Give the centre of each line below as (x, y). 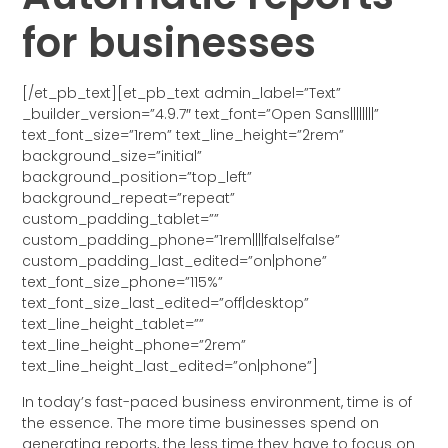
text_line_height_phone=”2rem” (134, 345)
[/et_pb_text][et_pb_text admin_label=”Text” (182, 93)
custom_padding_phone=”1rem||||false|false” (181, 240)
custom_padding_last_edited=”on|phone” (175, 261)
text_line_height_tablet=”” (113, 324)
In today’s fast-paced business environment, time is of (217, 401)
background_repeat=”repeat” (129, 198)
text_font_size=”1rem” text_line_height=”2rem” (183, 135)
